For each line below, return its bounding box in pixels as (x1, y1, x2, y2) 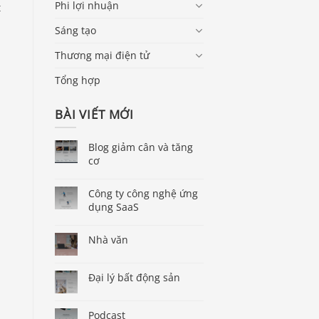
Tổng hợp (55, 73, 100, 87)
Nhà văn (88, 233, 128, 247)
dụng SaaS (88, 200, 139, 214)
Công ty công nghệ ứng (88, 187, 198, 201)
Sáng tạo (55, 23, 96, 37)
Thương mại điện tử (55, 48, 150, 62)
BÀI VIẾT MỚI (55, 105, 135, 122)
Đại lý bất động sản (88, 271, 180, 285)
